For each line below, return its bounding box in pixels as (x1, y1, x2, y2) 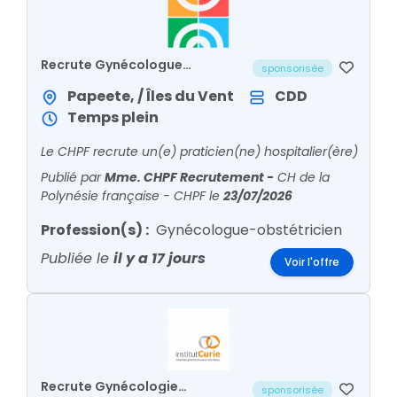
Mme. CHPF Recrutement (105, 168, 267, 186)
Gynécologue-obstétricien (156, 220, 342, 240)
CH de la (277, 168, 330, 186)
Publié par (41, 168, 105, 186)
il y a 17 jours (113, 248, 206, 269)
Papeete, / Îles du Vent (67, 86, 234, 106)
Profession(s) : (41, 220, 149, 240)
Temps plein (67, 107, 159, 128)
